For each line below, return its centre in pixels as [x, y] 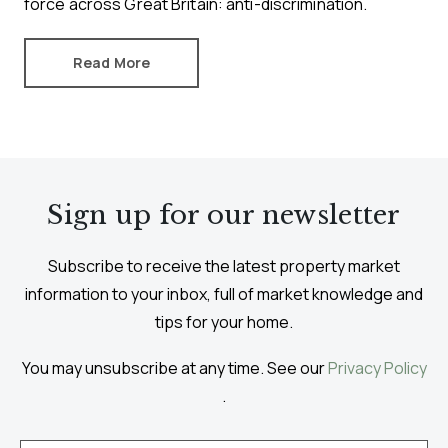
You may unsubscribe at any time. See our [174, 367]
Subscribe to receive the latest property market [224, 265]
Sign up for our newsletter [224, 214]
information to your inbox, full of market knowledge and [224, 293]
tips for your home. [224, 321]
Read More [111, 62]
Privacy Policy [377, 367]
